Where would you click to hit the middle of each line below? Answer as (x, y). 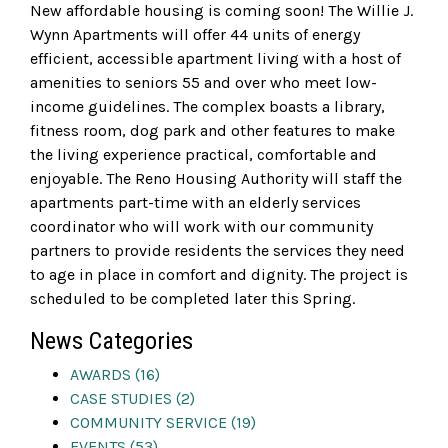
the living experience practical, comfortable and (203, 155)
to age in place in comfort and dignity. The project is (219, 275)
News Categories (111, 341)
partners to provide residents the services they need (217, 251)
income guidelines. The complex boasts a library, (207, 107)
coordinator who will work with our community (201, 227)
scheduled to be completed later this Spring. (192, 299)
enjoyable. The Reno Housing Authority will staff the (216, 179)
